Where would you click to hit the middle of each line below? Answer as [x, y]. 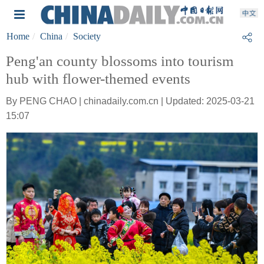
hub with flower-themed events [98, 79]
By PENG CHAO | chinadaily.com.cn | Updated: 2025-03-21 [130, 101]
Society [87, 36]
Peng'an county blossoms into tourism [120, 61]
